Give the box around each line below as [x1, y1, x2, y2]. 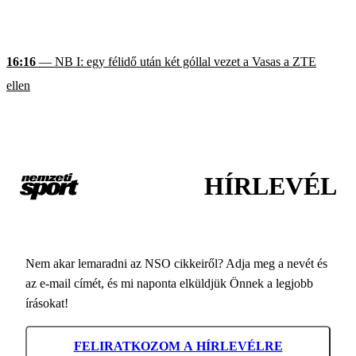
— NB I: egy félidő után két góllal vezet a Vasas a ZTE [36, 54, 316, 68]
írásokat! [25, 296, 68, 311]
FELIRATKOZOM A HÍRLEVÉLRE [73, 339, 283, 354]
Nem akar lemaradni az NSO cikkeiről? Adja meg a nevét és [25, 257, 327, 271]
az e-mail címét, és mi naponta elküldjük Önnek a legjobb [25, 277, 313, 291]
